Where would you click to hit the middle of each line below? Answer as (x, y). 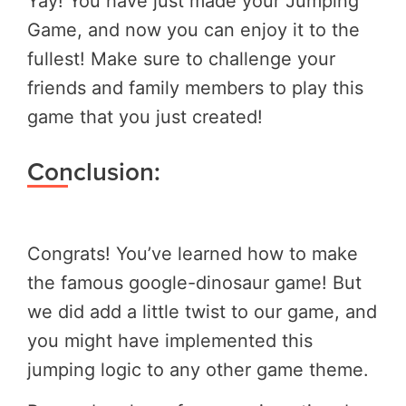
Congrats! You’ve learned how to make (193, 254)
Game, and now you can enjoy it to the (193, 29)
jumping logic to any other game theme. (198, 370)
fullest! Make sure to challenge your (181, 58)
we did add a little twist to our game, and (202, 312)
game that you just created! (145, 116)
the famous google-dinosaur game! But (194, 283)
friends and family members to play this (195, 87)
